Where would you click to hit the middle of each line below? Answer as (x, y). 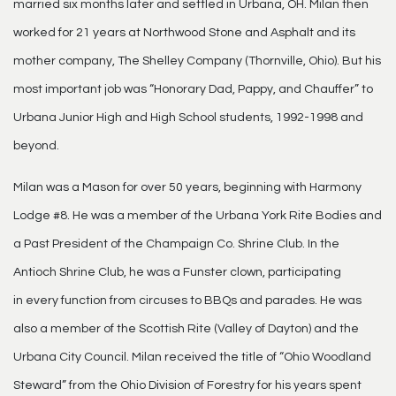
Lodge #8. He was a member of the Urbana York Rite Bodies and (198, 216)
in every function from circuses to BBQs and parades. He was (187, 301)
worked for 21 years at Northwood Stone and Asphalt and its (184, 33)
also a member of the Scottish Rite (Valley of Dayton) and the (186, 329)
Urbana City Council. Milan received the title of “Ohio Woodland (192, 357)
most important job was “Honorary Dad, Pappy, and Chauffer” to (193, 89)
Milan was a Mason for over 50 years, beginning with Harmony (187, 187)
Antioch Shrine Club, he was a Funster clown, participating (177, 272)
